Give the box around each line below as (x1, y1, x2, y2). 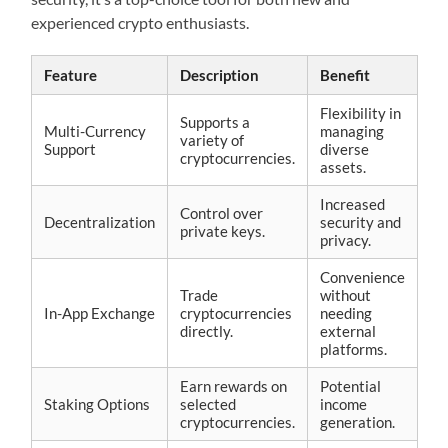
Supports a (180, 113, 251, 132)
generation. (320, 413, 396, 432)
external (320, 322, 377, 341)
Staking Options (44, 395, 151, 414)
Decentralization (44, 213, 156, 232)
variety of (180, 131, 245, 150)
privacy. (320, 231, 372, 250)
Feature (44, 66, 98, 85)
